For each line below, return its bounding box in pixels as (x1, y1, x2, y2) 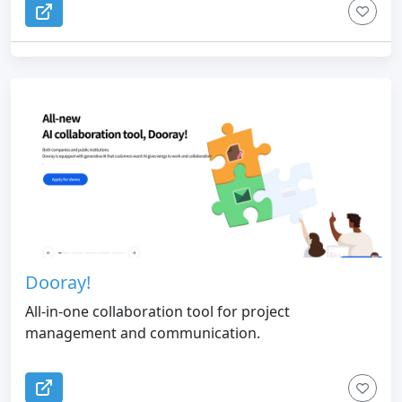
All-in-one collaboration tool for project (25, 301, 290, 321)
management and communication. (25, 323, 260, 343)
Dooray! (25, 270, 91, 294)
